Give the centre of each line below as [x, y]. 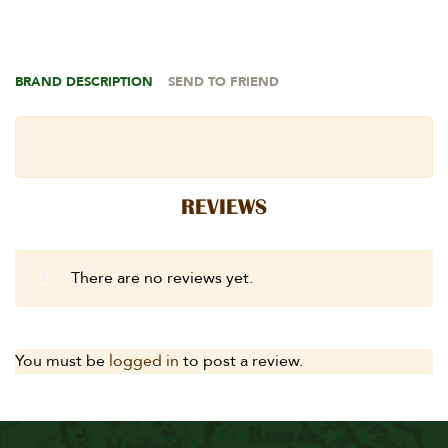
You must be [62, 360]
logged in [144, 360]
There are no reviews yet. [162, 277]
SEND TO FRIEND [223, 81]
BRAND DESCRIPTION [84, 81]
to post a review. [241, 360]
